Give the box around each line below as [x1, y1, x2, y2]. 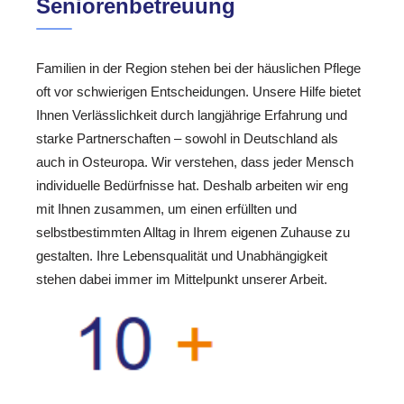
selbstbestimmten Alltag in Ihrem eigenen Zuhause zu [36, 225, 350, 241]
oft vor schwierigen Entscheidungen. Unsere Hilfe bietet [36, 84, 361, 100]
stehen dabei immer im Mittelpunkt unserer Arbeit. [36, 271, 327, 288]
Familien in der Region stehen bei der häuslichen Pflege [36, 60, 361, 77]
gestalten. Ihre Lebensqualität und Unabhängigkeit [36, 248, 327, 264]
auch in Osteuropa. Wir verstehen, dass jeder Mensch [36, 154, 353, 170]
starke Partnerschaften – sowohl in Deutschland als [36, 131, 338, 147]
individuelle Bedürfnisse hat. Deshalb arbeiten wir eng [36, 178, 348, 194]
